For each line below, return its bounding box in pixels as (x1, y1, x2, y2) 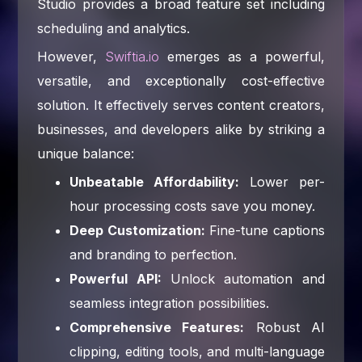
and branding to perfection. (69, 246, 238, 263)
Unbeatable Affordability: (69, 173, 240, 190)
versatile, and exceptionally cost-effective (37, 72, 325, 89)
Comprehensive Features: (69, 318, 245, 335)
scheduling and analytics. (37, 19, 191, 36)
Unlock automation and (161, 270, 325, 287)
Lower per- (239, 173, 325, 190)
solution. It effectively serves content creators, (37, 96, 325, 113)
